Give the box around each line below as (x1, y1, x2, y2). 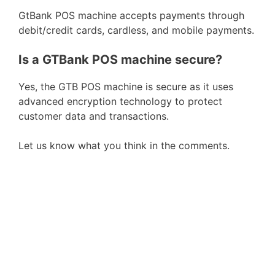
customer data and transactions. (18, 110, 169, 122)
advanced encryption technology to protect (18, 95, 222, 107)
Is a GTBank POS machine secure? (18, 52, 222, 67)
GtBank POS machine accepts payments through (18, 9, 244, 21)
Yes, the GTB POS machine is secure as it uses (18, 80, 233, 93)
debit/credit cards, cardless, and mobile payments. (18, 24, 254, 36)
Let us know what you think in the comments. (18, 139, 230, 152)
